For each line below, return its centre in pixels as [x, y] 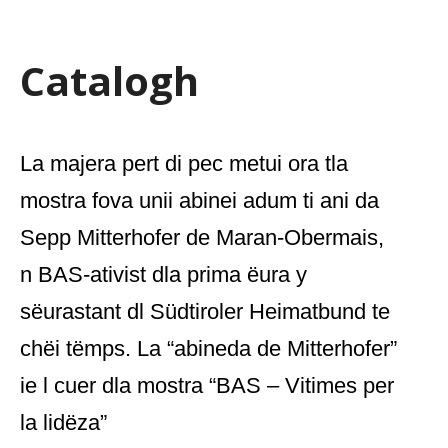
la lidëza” [63, 422]
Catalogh [109, 80]
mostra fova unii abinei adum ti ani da [199, 200]
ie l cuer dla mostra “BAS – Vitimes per [207, 385]
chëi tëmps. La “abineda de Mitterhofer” [208, 348]
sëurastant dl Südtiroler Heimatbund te [205, 311]
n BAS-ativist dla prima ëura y [163, 274]
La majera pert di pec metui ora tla [184, 163]
